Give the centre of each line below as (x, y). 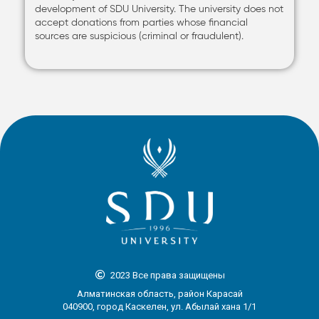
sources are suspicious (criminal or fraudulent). (139, 36)
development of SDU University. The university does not (159, 9)
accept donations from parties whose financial (141, 23)
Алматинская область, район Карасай (159, 294)
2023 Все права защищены (167, 276)
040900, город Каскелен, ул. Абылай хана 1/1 (159, 307)
